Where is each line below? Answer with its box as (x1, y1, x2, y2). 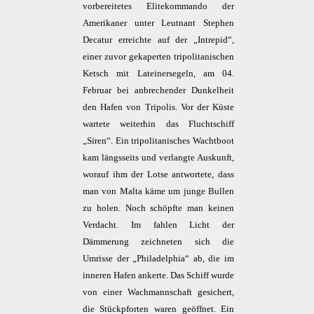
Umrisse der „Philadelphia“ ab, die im (82, 254, 235, 264)
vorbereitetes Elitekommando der (82, 1, 235, 11)
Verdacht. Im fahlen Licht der (82, 220, 235, 230)
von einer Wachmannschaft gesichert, (82, 287, 235, 297)
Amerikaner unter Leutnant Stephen (82, 18, 235, 28)
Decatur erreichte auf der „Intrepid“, (82, 35, 235, 45)
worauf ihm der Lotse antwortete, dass (82, 170, 235, 179)
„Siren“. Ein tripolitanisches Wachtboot (82, 136, 235, 146)
